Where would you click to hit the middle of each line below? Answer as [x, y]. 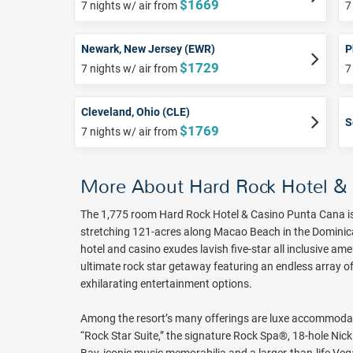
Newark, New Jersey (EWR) [148, 49]
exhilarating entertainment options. [166, 284]
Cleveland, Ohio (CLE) [136, 112]
